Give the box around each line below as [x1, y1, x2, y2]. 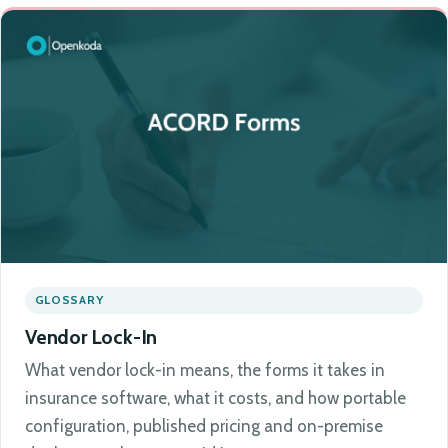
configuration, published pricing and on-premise [25, 416, 383, 437]
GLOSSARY [34, 293, 104, 308]
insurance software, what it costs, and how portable [25, 388, 406, 409]
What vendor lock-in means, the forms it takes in [25, 360, 385, 381]
